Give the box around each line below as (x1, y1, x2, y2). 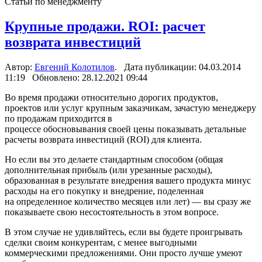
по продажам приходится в (5, 113, 112, 123)
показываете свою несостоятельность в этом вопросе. (5, 206, 219, 217)
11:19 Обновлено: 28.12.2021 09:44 (5, 72, 147, 82)
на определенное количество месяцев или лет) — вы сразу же (5, 196, 251, 206)
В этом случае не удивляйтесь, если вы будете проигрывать (5, 226, 242, 237)
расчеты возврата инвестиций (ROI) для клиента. (5, 134, 202, 144)
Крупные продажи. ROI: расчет (5, 18, 205, 34)
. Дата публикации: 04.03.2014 (115, 61, 241, 72)
